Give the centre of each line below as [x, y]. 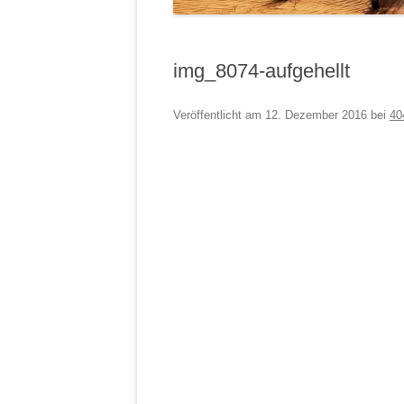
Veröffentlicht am [219, 115]
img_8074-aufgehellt [262, 71]
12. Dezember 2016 [316, 115]
